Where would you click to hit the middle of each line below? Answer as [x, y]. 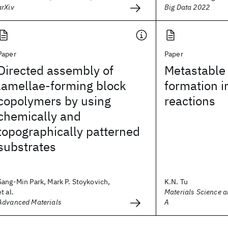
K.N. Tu [176, 182]
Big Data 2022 [187, 7]
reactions [190, 101]
